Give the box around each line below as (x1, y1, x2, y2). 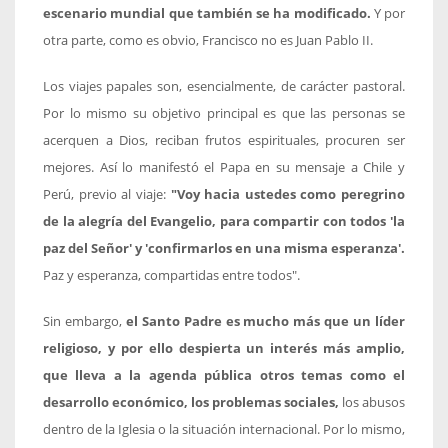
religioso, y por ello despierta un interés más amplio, (43, 340, 405, 358)
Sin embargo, (43, 313, 126, 331)
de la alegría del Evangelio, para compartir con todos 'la (43, 213, 405, 231)
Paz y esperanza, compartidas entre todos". (43, 267, 300, 285)
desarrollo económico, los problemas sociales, (43, 394, 339, 412)
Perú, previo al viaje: (43, 186, 171, 204)
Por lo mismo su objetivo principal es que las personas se (43, 105, 405, 123)
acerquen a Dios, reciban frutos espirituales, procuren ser (43, 132, 405, 150)
